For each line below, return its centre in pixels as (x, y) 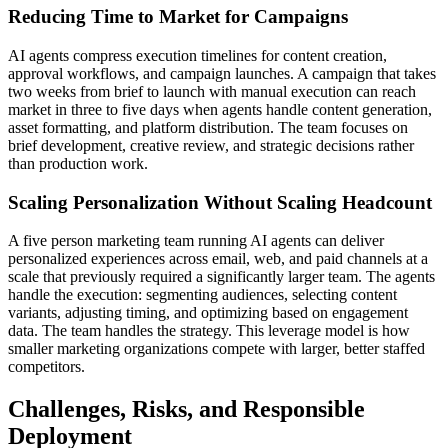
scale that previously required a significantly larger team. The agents (221, 277)
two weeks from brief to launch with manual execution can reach (212, 91)
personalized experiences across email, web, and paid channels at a (218, 259)
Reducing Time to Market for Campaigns (178, 17)
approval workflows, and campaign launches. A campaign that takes (222, 73)
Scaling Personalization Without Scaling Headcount (220, 202)
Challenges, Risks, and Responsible (186, 409)
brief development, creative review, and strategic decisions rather (211, 145)
